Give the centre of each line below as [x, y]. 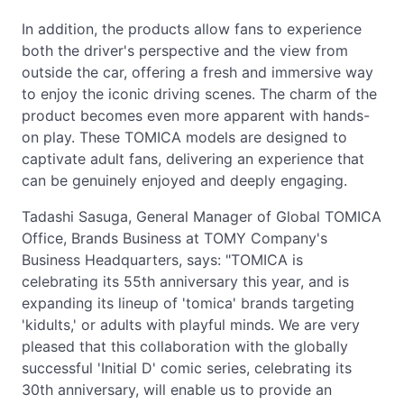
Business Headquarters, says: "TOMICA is [162, 260]
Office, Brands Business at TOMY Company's [174, 238]
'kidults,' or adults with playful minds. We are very [191, 325]
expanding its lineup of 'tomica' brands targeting [188, 303]
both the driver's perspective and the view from [185, 50]
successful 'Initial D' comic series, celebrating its [187, 368]
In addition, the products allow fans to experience [192, 29]
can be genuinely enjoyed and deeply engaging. [184, 180]
